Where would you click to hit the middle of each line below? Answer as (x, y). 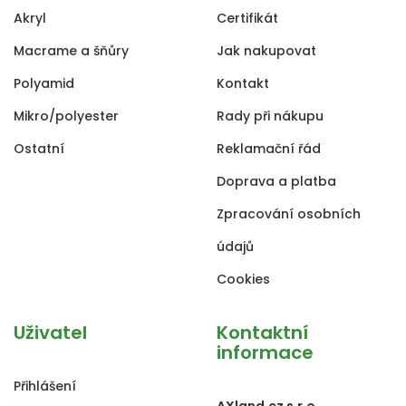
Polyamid (44, 83)
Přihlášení (45, 386)
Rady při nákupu (270, 116)
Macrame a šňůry (71, 51)
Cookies (243, 279)
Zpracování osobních (289, 214)
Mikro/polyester (66, 116)
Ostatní (39, 149)
